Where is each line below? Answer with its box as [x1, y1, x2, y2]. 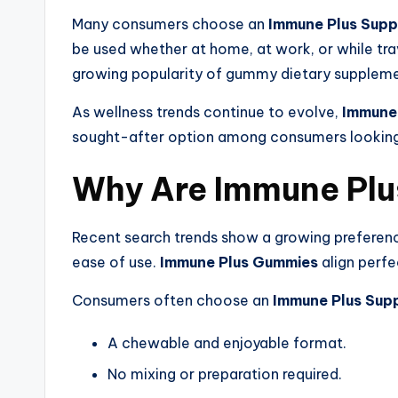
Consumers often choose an [72, 291, 273, 310]
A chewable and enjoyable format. [107, 334, 346, 353]
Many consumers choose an [72, 15, 268, 34]
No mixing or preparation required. [107, 364, 342, 383]
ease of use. [72, 253, 160, 272]
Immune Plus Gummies [160, 253, 318, 272]
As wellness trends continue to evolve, [72, 103, 342, 122]
